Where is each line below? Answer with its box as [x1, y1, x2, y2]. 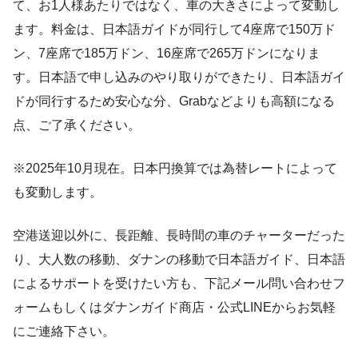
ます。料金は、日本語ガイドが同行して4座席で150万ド [13, 22, 336, 37]
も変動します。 [13, 185, 102, 200]
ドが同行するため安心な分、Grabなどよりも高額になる [13, 94, 335, 109]
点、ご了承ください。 [13, 118, 141, 133]
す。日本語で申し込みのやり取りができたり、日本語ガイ [13, 70, 345, 85]
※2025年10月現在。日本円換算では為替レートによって [13, 161, 337, 176]
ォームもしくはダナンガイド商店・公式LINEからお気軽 [13, 300, 336, 315]
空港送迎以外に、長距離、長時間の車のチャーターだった [13, 229, 345, 243]
